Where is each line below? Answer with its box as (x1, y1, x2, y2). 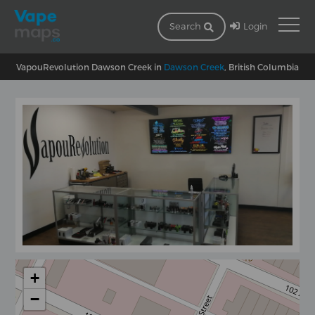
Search (169, 20, 204, 32)
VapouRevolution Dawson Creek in (16, 61, 164, 72)
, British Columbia (224, 61, 299, 72)
